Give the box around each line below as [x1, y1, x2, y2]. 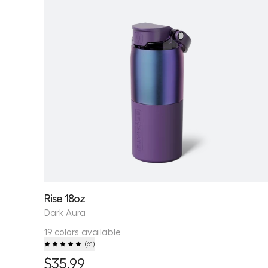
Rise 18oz [44, 191, 85, 204]
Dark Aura [44, 206, 86, 218]
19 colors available [44, 226, 121, 237]
